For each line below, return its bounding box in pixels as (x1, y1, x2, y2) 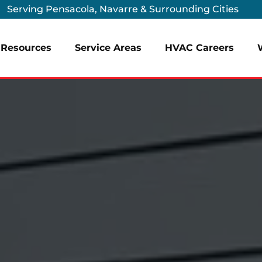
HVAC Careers (164, 42, 234, 53)
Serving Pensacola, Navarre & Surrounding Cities (7, 4, 239, 15)
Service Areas (74, 42, 142, 53)
